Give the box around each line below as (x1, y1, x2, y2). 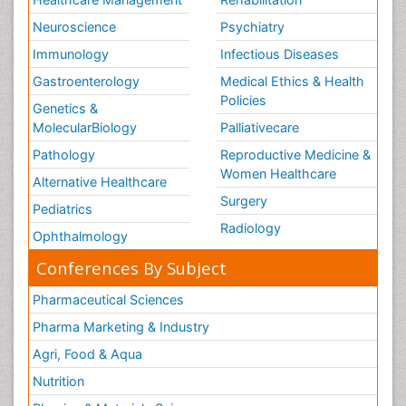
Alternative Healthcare (33, 173, 167, 189)
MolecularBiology (33, 119, 137, 135)
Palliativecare (220, 119, 299, 135)
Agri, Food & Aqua (33, 345, 142, 362)
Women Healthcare (220, 165, 336, 181)
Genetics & (33, 100, 98, 116)
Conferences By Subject (36, 256, 227, 279)
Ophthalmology (33, 227, 128, 244)
